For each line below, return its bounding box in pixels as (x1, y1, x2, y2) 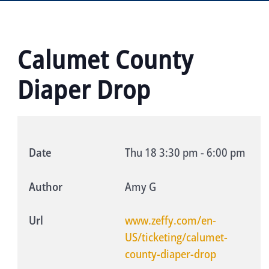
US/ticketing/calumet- (124, 229, 228, 246)
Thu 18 (124, 145, 157, 161)
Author (28, 178, 62, 195)
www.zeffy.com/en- (124, 213, 216, 229)
